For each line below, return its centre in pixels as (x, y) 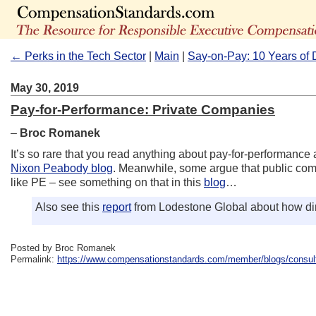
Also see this (69, 207)
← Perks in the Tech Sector (78, 56)
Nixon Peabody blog (62, 168)
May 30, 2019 (45, 88)
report (117, 207)
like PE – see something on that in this (107, 182)
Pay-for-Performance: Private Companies (143, 110)
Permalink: (34, 259)
